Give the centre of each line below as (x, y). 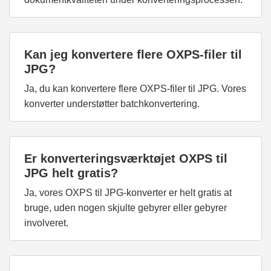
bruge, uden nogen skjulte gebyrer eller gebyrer (126, 208)
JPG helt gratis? (71, 173)
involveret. (46, 223)
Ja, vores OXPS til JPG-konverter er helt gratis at (128, 193)
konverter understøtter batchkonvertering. (112, 104)
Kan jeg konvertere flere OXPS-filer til (133, 55)
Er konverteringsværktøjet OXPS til (126, 159)
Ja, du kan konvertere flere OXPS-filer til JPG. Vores (135, 89)
